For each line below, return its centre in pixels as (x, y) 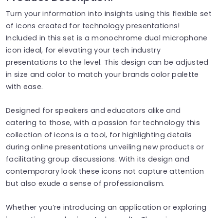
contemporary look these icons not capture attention (105, 171)
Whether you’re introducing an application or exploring (106, 207)
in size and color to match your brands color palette (102, 74)
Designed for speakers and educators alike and (93, 110)
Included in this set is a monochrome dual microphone (107, 38)
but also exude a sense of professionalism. (85, 183)
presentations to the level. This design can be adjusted (107, 62)
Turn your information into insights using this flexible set (109, 13)
